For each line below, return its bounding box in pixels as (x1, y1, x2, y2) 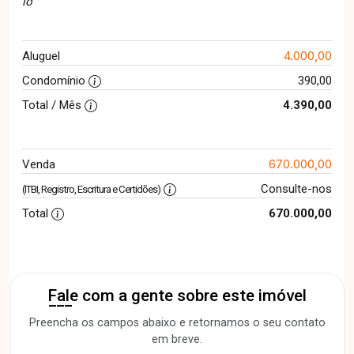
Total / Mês (22, 98, 85, 113)
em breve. (152, 333, 202, 347)
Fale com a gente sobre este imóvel (47, 286, 307, 306)
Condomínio (22, 73, 88, 88)
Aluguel (22, 49, 60, 64)
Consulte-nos (260, 182, 332, 197)
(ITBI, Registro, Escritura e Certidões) (22, 183, 160, 196)
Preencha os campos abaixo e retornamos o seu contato (28, 316, 326, 330)
